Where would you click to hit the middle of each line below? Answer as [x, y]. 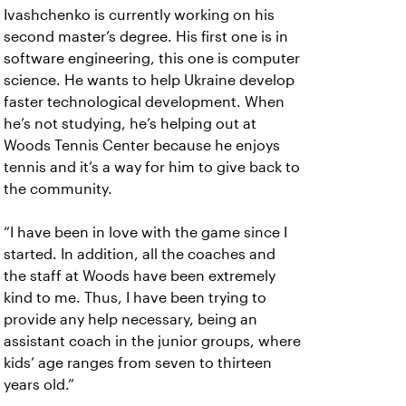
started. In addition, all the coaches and [140, 254]
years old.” [39, 385]
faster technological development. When [144, 102]
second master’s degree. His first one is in [146, 37]
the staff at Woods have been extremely [140, 276]
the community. [58, 189]
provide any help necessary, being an [130, 319]
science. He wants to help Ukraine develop [149, 80]
